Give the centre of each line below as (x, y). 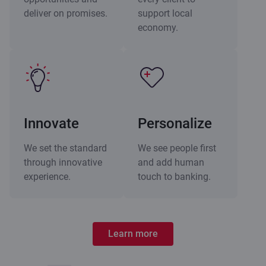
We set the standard (65, 148)
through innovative (63, 162)
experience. (47, 176)
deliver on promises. (66, 13)
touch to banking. (174, 176)
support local (165, 13)
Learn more (133, 233)
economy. (158, 27)
